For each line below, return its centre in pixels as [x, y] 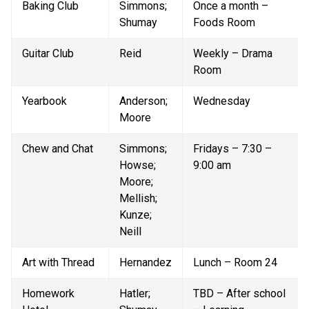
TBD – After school [239, 294]
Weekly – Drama [233, 54]
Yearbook [44, 101]
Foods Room [224, 23]
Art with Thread [58, 263]
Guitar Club [48, 54]
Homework [48, 294]
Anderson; [143, 101]
